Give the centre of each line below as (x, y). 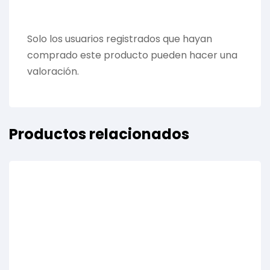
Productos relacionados (99, 134)
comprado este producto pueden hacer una (132, 55)
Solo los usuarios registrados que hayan (120, 39)
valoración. (53, 72)
